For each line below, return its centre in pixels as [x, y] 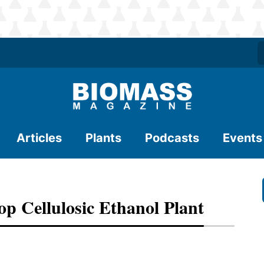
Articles [39, 138]
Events [242, 138]
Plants [103, 138]
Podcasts [172, 138]
